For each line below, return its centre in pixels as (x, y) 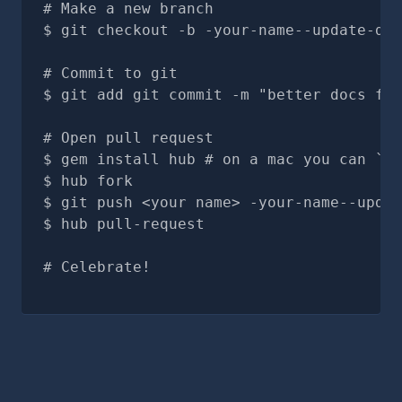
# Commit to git (110, 73)
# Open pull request (128, 138)
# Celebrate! (97, 267)
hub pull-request (133, 224)
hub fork (97, 181)
